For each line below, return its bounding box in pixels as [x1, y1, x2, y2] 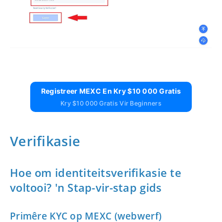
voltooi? [10, 180, 55, 195]
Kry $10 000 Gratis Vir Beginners [60, 100, 162, 108]
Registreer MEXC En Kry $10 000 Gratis [41, 87, 181, 96]
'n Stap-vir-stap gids [55, 180, 162, 195]
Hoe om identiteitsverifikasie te [10, 165, 181, 180]
